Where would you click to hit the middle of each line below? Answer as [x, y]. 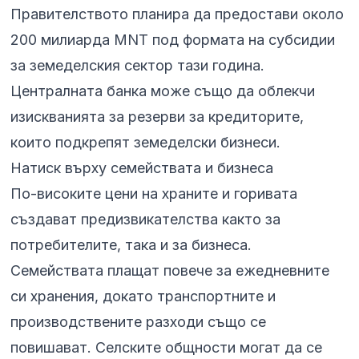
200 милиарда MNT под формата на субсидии [173, 40]
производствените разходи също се [139, 322]
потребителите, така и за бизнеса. [131, 245]
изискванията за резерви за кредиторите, [157, 117]
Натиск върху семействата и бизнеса [142, 168]
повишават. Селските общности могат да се [167, 348]
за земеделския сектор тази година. [138, 66]
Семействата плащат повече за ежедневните [170, 271]
